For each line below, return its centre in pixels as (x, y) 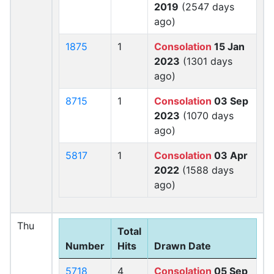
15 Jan (228, 46)
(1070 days (207, 116)
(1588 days (206, 170)
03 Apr (230, 155)
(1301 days (206, 61)
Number (85, 246)
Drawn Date (183, 246)
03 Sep (230, 101)
